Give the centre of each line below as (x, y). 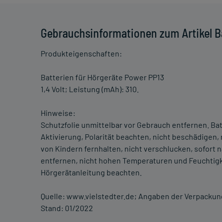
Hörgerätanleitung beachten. (91, 172)
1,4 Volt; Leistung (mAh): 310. (90, 89)
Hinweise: (58, 113)
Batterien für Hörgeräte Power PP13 (102, 77)
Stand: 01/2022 (67, 208)
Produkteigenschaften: (81, 54)
